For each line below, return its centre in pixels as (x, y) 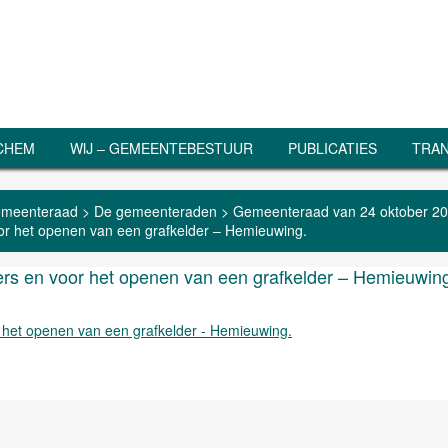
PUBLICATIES (332, 148)
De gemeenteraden (155, 211)
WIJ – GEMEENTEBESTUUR (161, 148)
